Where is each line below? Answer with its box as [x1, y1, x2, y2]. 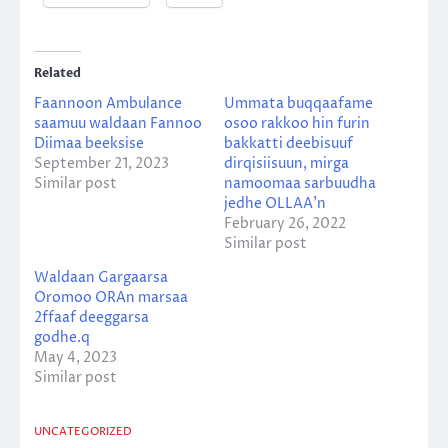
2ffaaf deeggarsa [34, 307, 149, 327]
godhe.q [34, 327, 90, 347]
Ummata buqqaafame [224, 93, 373, 113]
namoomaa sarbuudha [224, 173, 376, 193]
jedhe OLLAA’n [224, 193, 326, 213]
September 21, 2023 [34, 153, 169, 173]
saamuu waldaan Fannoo [34, 113, 202, 133]
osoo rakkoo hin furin [224, 113, 370, 133]
